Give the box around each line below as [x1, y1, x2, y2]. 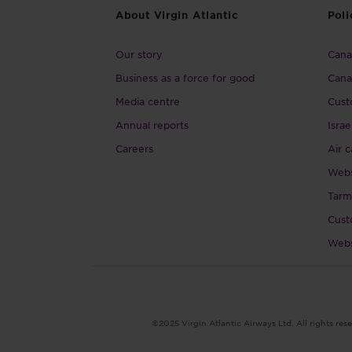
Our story [115, 48, 163, 60]
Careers [115, 142, 153, 155]
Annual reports [115, 119, 189, 131]
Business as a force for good [115, 71, 255, 84]
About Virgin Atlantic [115, 9, 238, 21]
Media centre [115, 95, 180, 108]
